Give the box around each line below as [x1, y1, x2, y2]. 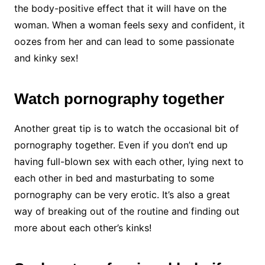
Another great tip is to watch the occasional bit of [14, 122, 239, 135]
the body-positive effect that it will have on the [14, 2, 227, 15]
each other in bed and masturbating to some [14, 172, 214, 185]
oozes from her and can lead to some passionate [14, 35, 234, 48]
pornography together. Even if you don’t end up [14, 139, 228, 151]
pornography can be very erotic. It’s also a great [14, 189, 230, 201]
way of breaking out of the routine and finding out [14, 205, 240, 218]
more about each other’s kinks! [14, 222, 154, 234]
